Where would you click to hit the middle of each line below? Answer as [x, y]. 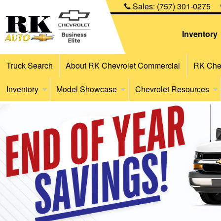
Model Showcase [87, 89]
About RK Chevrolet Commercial [123, 65]
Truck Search [29, 65]
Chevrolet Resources [172, 89]
